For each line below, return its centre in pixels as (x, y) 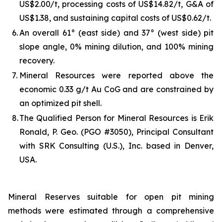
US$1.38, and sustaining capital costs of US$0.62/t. (115, 18)
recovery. (37, 60)
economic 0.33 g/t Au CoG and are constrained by (116, 89)
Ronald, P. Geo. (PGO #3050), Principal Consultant (116, 132)
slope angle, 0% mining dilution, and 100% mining (116, 46)
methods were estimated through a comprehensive (111, 210)
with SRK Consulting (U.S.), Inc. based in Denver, (116, 145)
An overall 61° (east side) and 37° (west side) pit (116, 32)
